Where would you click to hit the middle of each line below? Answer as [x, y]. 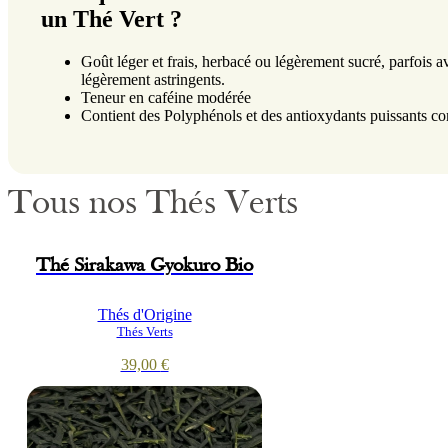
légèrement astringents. [153, 79]
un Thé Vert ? [112, 19]
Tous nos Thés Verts [153, 205]
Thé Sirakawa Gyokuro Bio [144, 265]
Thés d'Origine [144, 315]
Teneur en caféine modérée [166, 97]
